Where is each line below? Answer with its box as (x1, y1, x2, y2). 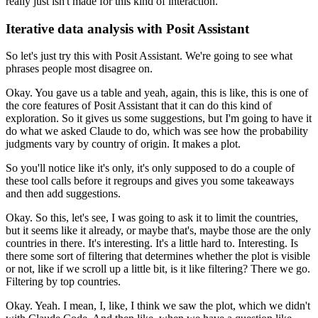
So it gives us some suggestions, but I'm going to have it (62, 112, 312, 125)
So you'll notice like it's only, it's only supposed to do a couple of (6, 162, 295, 175)
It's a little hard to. (155, 237, 235, 250)
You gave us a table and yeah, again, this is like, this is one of (35, 87, 308, 99)
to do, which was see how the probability (124, 125, 308, 138)
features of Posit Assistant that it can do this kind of (44, 99, 272, 112)
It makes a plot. (172, 138, 241, 150)
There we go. (251, 263, 310, 275)
